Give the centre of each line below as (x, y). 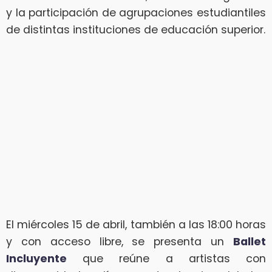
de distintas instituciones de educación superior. (136, 29)
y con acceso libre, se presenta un (120, 242)
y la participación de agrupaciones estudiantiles (136, 12)
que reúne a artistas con (166, 259)
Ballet (250, 242)
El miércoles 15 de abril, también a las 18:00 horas (136, 225)
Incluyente (36, 259)
